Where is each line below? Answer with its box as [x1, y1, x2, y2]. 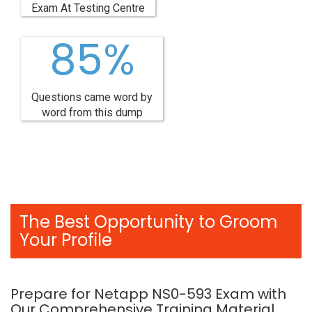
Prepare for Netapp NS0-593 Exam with [10, 284, 286, 304]
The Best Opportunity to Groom [19, 210, 278, 233]
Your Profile [19, 228, 112, 251]
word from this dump [41, 106, 143, 119]
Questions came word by [31, 91, 153, 104]
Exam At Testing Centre [31, 1, 145, 15]
